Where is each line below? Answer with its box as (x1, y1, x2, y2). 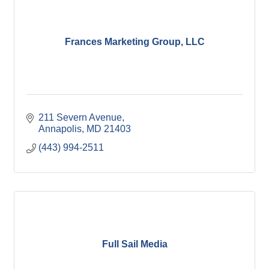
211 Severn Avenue (38, 112, 122, 123)
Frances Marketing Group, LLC (64, 36, 205, 47)
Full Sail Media (101, 238, 168, 249)
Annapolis (38, 124, 82, 134)
